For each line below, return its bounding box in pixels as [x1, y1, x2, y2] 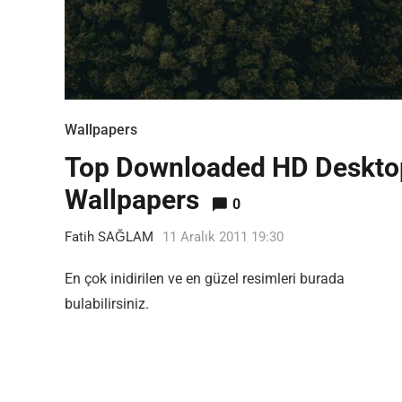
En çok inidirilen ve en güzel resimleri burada [65, 270, 345, 287]
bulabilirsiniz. [65, 295, 149, 312]
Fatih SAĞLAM [65, 229, 153, 245]
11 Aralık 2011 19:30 [162, 229, 284, 245]
